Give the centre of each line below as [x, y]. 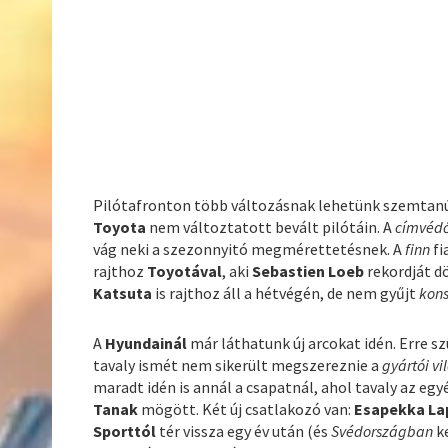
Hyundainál [148, 343]
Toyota [121, 227]
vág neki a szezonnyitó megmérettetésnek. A [249, 249]
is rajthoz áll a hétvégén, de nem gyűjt [286, 293]
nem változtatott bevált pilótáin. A [272, 227]
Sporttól [125, 431]
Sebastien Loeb [308, 271]
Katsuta [123, 293]
